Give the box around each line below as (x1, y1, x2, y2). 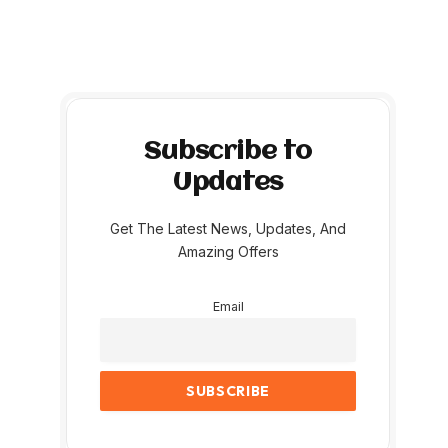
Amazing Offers (177, 243, 279, 261)
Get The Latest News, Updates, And (110, 220, 346, 238)
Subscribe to (144, 139, 312, 166)
